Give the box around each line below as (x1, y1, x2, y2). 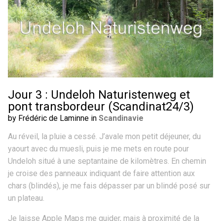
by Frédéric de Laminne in (8, 113, 99, 123)
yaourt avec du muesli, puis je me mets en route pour (8, 144, 189, 153)
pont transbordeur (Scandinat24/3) (8, 99, 194, 113)
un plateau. (8, 193, 44, 203)
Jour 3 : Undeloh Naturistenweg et (8, 87, 190, 102)
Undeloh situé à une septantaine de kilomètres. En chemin (8, 156, 206, 166)
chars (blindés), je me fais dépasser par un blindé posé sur (8, 181, 210, 190)
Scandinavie (99, 113, 144, 123)
